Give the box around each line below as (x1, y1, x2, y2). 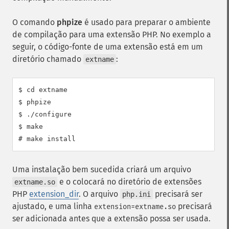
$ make (18, 123, 43, 130)
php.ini (122, 190, 151, 198)
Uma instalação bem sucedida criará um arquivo (12, 165, 191, 174)
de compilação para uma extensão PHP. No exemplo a (12, 30, 211, 39)
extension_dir (29, 189, 79, 199)
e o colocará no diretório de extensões (57, 177, 201, 187)
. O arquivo (79, 189, 120, 199)
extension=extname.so (94, 202, 176, 211)
